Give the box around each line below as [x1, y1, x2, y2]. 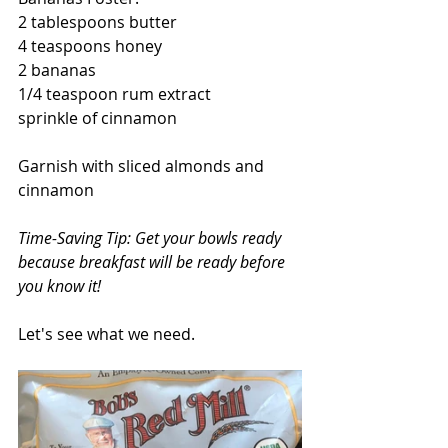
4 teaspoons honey [18, 34, 162, 57]
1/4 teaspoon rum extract [18, 82, 211, 105]
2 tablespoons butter [18, 10, 177, 33]
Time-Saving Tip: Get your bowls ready [18, 226, 285, 249]
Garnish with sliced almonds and [18, 154, 268, 177]
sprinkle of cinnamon [18, 106, 177, 129]
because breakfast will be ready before [18, 250, 289, 273]
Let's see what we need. [18, 322, 195, 345]
